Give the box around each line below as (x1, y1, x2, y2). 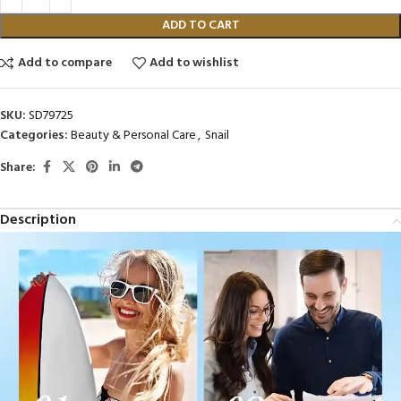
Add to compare (17, 52, 112, 73)
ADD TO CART (161, 15, 240, 37)
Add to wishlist (149, 52, 240, 73)
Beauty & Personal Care (71, 125, 196, 147)
